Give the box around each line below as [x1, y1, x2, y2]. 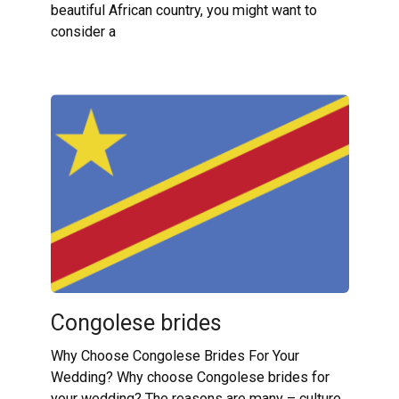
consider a [50, 23, 116, 41]
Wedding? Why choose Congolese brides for [50, 368, 330, 386]
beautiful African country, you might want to [50, 2, 317, 20]
